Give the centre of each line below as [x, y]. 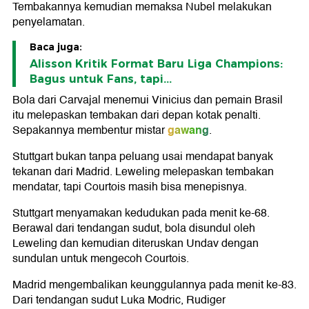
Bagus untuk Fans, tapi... [101, 79]
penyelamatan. [49, 22]
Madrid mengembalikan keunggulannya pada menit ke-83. [154, 285]
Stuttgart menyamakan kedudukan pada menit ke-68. [141, 213]
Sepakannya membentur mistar [89, 131]
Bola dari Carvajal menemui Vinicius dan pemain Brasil [148, 100]
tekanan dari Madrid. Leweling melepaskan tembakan [143, 172]
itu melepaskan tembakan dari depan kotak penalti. [137, 116]
